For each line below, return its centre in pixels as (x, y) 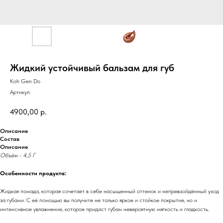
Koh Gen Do (25, 81)
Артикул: (20, 92)
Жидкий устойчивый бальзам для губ (92, 68)
